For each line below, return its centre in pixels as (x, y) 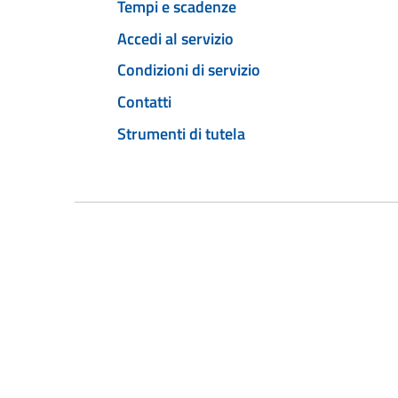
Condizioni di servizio (189, 70)
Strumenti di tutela (181, 133)
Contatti (144, 102)
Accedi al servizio (175, 38)
